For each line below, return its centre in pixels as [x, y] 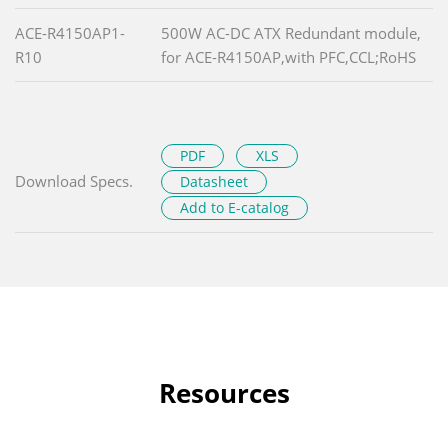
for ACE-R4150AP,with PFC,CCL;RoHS [288, 57]
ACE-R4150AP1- [70, 33]
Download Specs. [74, 181]
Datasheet [214, 182]
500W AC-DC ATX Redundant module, [291, 33]
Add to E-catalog [235, 208]
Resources [224, 393]
